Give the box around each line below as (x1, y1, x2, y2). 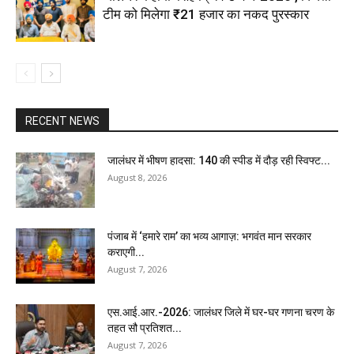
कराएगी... (107, 246, 145, 259)
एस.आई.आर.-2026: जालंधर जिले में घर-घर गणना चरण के (107, 306, 334, 319)
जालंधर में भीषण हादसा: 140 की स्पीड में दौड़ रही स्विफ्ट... (107, 154, 330, 168)
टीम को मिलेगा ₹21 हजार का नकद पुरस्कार (103, 6, 309, 23)
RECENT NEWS (25, 115, 100, 128)
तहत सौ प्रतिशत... (107, 322, 182, 335)
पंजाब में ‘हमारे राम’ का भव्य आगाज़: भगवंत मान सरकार (107, 230, 311, 243)
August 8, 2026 (107, 171, 167, 184)
